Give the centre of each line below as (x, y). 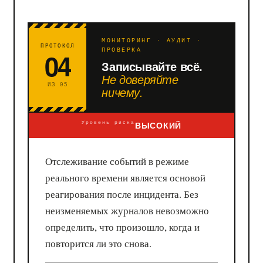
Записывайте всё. (152, 66)
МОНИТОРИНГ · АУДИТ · (152, 41)
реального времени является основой (126, 177)
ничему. (122, 92)
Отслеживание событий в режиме (117, 161)
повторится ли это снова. (99, 243)
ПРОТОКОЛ (58, 46)
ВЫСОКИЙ (158, 125)
